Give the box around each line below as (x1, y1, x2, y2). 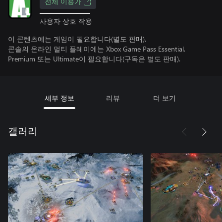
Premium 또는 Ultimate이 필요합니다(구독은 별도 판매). (8, 54, 180, 63)
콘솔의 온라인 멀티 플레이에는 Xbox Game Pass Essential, (8, 44, 185, 54)
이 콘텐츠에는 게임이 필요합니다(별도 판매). (8, 34, 146, 44)
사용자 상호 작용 (40, 16, 92, 26)
